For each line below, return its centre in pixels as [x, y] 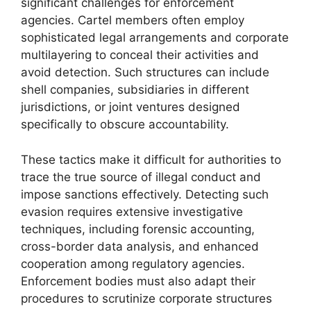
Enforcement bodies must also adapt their [138, 281]
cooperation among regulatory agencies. [133, 263]
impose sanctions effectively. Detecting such [145, 194]
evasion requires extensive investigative [132, 211]
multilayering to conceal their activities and [140, 55]
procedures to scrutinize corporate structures [146, 298]
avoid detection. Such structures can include [145, 72]
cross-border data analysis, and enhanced [140, 246]
